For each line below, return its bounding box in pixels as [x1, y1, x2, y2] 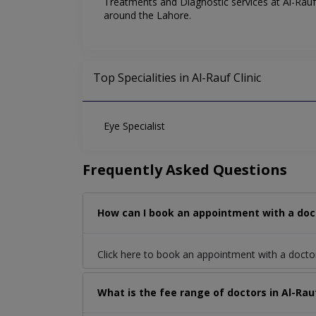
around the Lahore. [104, 8, 191, 23]
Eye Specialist [104, 119, 165, 133]
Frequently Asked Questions [83, 160, 287, 180]
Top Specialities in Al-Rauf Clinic [93, 70, 261, 86]
